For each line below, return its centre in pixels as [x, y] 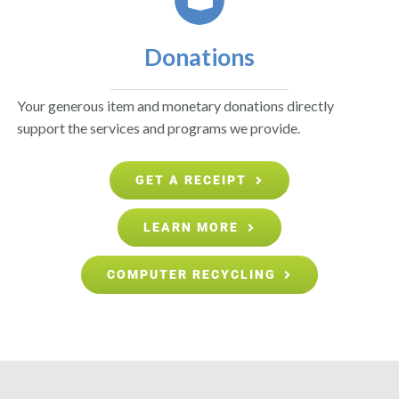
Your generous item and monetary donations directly [176, 106]
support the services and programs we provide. [159, 128]
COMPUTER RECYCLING [191, 275]
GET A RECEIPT [191, 180]
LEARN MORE [191, 228]
